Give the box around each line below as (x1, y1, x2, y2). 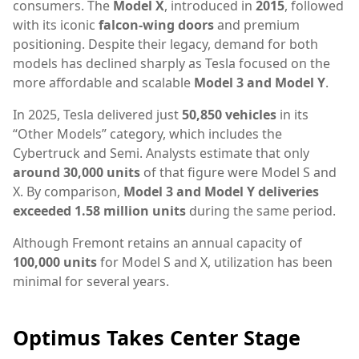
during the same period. (186, 202, 336, 220)
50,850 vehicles (182, 106, 276, 124)
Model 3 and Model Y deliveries (123, 183, 319, 201)
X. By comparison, (13, 183, 123, 201)
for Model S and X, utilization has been (97, 253, 333, 272)
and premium (214, 16, 300, 34)
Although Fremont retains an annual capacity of (13, 234, 302, 252)
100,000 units (13, 253, 97, 272)
